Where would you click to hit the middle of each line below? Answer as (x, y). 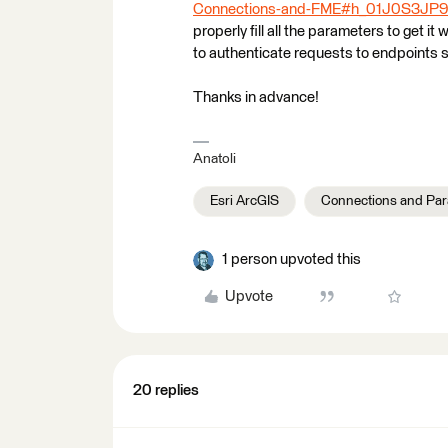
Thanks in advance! (256, 97)
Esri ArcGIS (244, 201)
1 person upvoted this (291, 259)
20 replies (166, 390)
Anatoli (214, 159)
